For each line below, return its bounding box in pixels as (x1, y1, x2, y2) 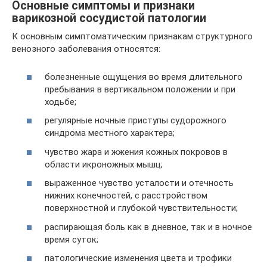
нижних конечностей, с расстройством (45, 190, 207, 201)
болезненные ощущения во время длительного (45, 71, 243, 82)
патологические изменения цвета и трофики (45, 253, 232, 263)
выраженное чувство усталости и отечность (45, 178, 234, 188)
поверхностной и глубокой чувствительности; (45, 203, 238, 213)
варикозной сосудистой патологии (12, 11, 206, 26)
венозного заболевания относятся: (12, 44, 160, 54)
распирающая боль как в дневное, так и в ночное (45, 221, 252, 232)
